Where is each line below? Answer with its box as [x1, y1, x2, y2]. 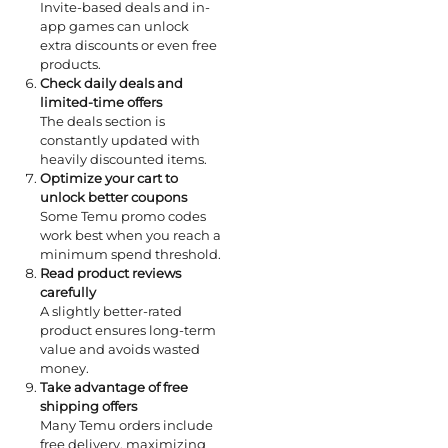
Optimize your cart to [40, 170, 178, 187]
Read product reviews [40, 265, 181, 282]
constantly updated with [40, 132, 200, 149]
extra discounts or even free [40, 37, 217, 54]
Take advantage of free [40, 379, 188, 396]
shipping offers [40, 398, 137, 415]
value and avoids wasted [40, 341, 200, 358]
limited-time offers [40, 94, 162, 111]
